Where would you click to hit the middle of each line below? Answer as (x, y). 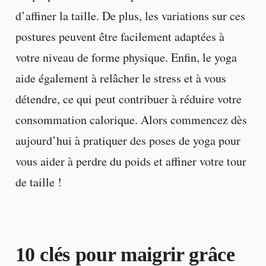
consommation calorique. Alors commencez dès (131, 120)
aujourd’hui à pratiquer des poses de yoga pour (128, 141)
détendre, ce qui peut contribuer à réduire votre (128, 99)
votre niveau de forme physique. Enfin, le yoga (126, 58)
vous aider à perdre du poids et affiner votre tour (131, 161)
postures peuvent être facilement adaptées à (120, 37)
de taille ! (38, 182)
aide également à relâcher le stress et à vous (121, 78)
